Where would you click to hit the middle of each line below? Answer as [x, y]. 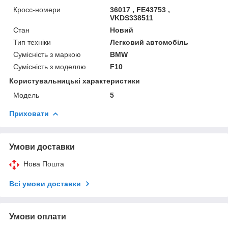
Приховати [29, 113]
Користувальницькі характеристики [75, 81]
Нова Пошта [44, 164]
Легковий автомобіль [149, 42]
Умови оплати [38, 216]
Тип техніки [32, 42]
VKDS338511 [132, 18]
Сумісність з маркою [47, 54]
